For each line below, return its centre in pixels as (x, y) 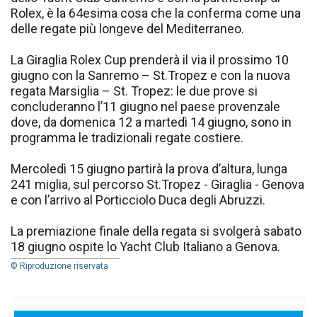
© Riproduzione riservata (59, 266)
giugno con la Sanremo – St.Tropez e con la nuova (150, 76)
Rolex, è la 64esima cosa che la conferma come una (156, 13)
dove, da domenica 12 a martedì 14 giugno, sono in (151, 122)
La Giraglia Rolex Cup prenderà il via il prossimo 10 (150, 60)
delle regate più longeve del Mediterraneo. (127, 29)
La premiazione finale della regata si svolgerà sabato (156, 231)
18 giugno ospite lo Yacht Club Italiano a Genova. (145, 247)
